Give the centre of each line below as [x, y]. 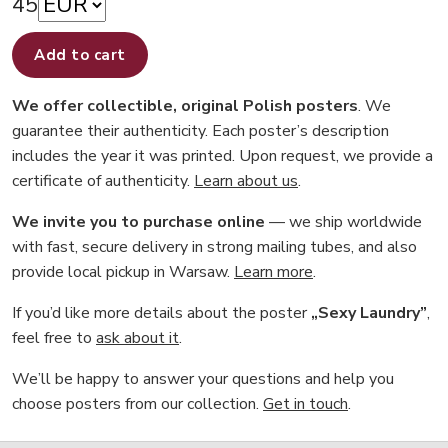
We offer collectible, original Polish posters [185, 106]
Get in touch [305, 404]
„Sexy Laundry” [369, 313]
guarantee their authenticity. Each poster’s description [200, 131]
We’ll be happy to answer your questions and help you [203, 379]
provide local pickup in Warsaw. [123, 272]
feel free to [54, 338]
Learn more [273, 272]
